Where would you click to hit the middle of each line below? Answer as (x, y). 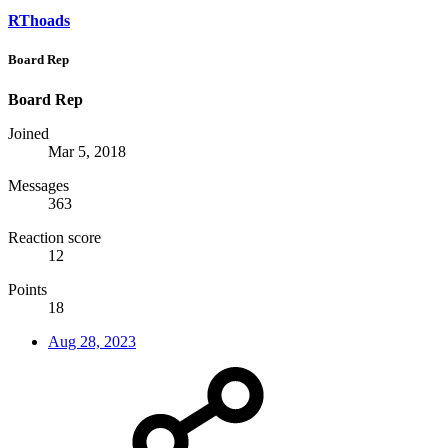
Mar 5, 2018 (87, 151)
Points (27, 289)
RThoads (39, 21)
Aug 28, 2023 (92, 341)
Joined (28, 133)
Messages (38, 185)
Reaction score (54, 237)
